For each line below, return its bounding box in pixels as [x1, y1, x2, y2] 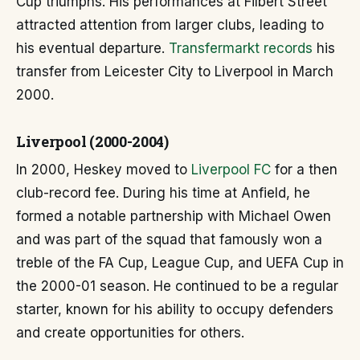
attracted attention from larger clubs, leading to [16, 17, 324, 33]
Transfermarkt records [169, 40, 313, 56]
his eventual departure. [16, 40, 169, 56]
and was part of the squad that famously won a [16, 231, 322, 247]
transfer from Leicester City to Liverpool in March [16, 63, 333, 80]
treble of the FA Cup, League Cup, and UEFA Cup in [16, 255, 344, 271]
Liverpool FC [191, 162, 271, 178]
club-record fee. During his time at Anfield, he [16, 185, 310, 201]
